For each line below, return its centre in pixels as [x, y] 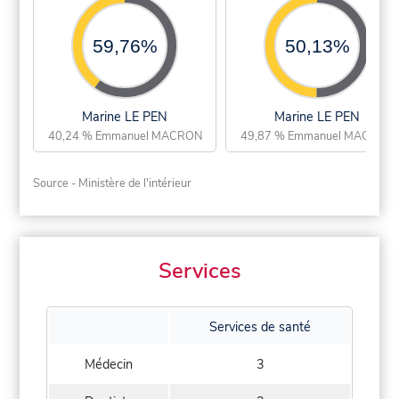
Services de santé [260, 327]
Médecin [109, 365]
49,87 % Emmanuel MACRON [317, 136]
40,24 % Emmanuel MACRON [125, 136]
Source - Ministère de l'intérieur [113, 183]
